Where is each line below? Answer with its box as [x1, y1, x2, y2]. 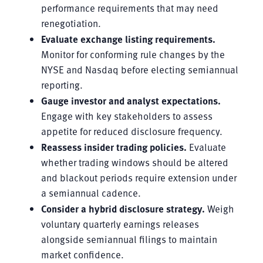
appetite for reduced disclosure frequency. [41, 123, 222, 139]
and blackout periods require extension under [41, 170, 237, 185]
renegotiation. [41, 15, 101, 31]
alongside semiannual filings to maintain [41, 231, 217, 247]
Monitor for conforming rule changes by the [41, 46, 225, 62]
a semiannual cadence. [41, 185, 141, 200]
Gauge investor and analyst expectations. [41, 93, 221, 107]
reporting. [41, 77, 83, 92]
